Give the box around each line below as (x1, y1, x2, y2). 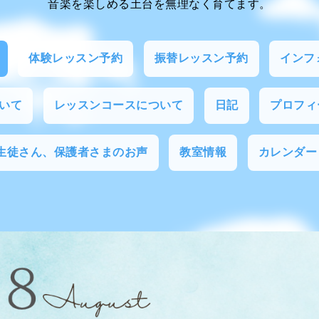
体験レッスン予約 (28, 52, 122, 64)
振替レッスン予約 (154, 52, 249, 64)
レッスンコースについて (53, 99, 183, 111)
